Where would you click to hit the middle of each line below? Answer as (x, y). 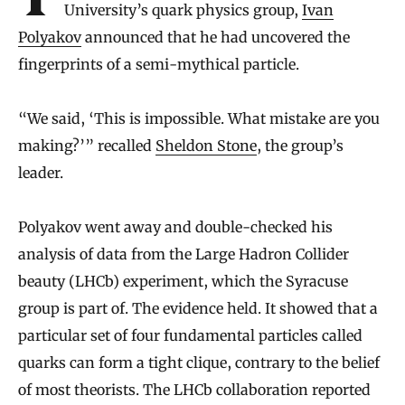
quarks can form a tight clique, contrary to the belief (199, 363)
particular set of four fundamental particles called (190, 336)
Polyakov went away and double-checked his (175, 227)
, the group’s (300, 146)
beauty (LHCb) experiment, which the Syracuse (183, 282)
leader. (41, 173)
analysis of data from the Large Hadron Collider (184, 254)
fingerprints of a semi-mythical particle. (159, 65)
